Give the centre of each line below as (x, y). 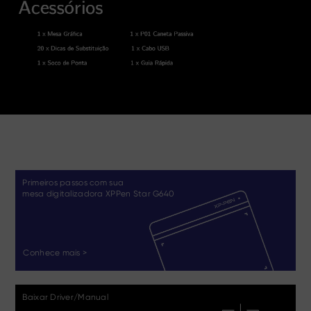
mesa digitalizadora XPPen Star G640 (99, 194)
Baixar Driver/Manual (66, 297)
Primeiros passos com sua (73, 183)
